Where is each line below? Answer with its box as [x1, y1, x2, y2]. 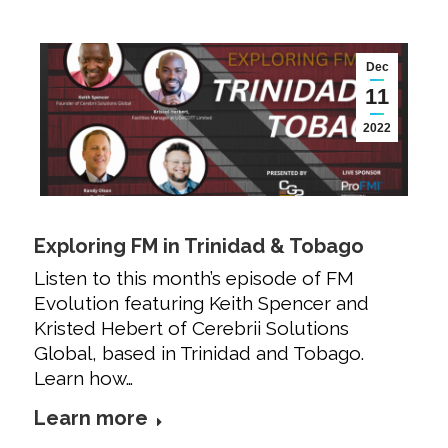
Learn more [34, 406, 148, 431]
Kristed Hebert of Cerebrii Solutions [34, 317, 349, 340]
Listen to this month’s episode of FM [34, 267, 354, 290]
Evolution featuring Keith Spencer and [34, 292, 369, 315]
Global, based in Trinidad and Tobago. [34, 342, 364, 365]
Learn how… [34, 367, 133, 390]
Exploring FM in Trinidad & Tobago [34, 234, 364, 259]
